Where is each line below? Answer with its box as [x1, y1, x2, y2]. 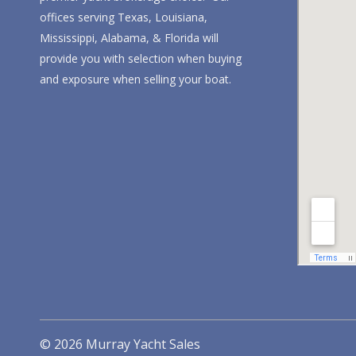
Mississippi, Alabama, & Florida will [40, 30, 219, 46]
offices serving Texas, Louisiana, [40, 10, 207, 25]
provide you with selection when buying [40, 51, 242, 67]
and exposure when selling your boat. [40, 72, 231, 87]
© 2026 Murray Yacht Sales [40, 335, 200, 353]
